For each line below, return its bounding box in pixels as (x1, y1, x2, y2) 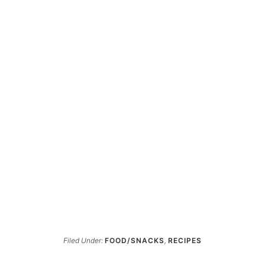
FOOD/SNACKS (105, 235, 164, 245)
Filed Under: (63, 235, 105, 245)
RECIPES (168, 235, 202, 245)
